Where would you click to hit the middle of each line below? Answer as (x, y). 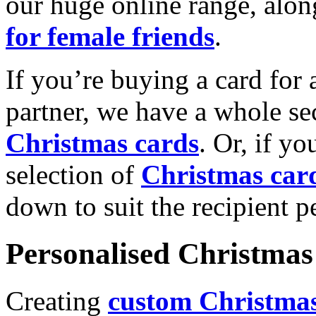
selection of (73, 175)
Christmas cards (102, 143)
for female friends (110, 37)
